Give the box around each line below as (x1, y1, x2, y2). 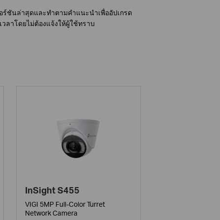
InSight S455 (25, 185, 80, 196)
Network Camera (25, 209, 78, 218)
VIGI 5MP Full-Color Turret (25, 200, 106, 209)
